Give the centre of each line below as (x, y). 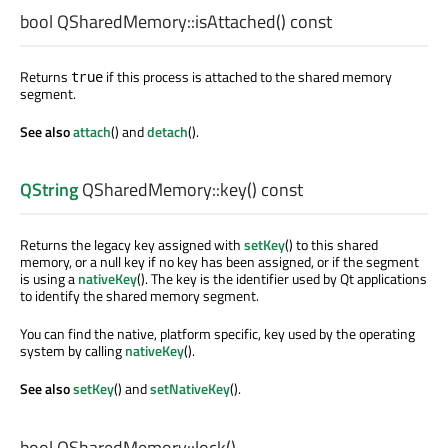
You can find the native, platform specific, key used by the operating (217, 334)
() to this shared (331, 245)
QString (49, 190)
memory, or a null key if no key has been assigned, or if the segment (219, 262)
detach (167, 132)
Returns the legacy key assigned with (132, 245)
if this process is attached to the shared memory (247, 77)
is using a (49, 279)
